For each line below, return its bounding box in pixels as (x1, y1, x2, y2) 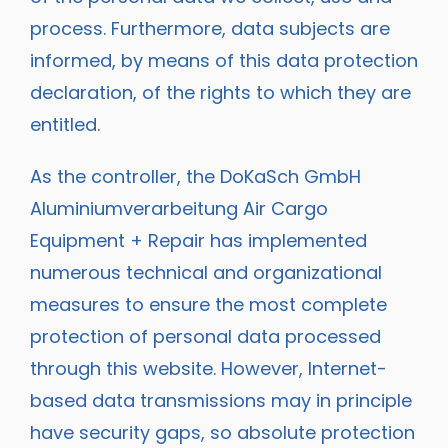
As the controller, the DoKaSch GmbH (30, 164, 361, 189)
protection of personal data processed (30, 324, 381, 349)
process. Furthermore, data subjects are (30, 16, 390, 41)
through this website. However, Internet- (30, 356, 387, 381)
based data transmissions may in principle (30, 388, 412, 413)
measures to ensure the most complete (30, 292, 387, 317)
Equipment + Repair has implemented (30, 228, 367, 253)
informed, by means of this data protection (30, 48, 418, 73)
